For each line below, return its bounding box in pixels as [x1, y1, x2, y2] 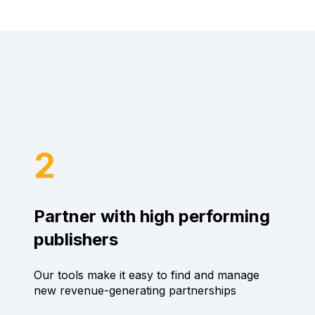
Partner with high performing [33, 206, 270, 227]
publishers [33, 229, 118, 250]
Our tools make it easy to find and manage [33, 267, 259, 282]
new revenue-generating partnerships [33, 283, 236, 297]
